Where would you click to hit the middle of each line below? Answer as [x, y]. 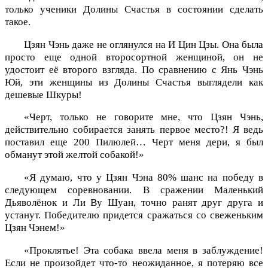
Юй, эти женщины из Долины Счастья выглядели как [134, 82]
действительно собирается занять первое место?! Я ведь [134, 130]
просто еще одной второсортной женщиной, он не [134, 57]
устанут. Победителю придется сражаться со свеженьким [134, 215]
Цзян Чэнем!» [35, 228]
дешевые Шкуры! [43, 95]
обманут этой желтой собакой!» [74, 155]
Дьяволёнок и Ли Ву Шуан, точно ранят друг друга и [134, 203]
